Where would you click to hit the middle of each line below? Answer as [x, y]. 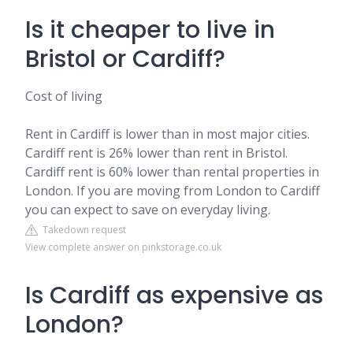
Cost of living [64, 96]
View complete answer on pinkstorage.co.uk [123, 247]
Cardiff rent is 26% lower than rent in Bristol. [156, 153]
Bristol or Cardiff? [125, 59]
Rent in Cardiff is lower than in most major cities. [167, 134]
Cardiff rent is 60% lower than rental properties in [172, 172]
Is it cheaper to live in [150, 30]
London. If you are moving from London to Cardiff [173, 191]
